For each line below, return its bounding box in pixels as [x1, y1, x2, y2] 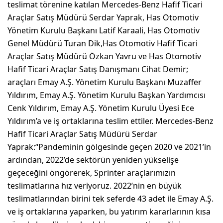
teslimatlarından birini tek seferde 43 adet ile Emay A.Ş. [7, 193, 214, 204]
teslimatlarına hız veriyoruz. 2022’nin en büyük [7, 180, 182, 191]
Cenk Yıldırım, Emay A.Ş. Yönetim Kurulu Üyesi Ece [7, 102, 194, 113]
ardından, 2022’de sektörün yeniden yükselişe [7, 154, 179, 165]
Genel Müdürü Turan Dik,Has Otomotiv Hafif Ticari [7, 37, 198, 49]
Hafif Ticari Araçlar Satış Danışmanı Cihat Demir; [7, 63, 188, 75]
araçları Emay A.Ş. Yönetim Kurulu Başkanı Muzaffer [7, 76, 202, 88]
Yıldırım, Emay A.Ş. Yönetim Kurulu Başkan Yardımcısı [7, 89, 206, 101]
